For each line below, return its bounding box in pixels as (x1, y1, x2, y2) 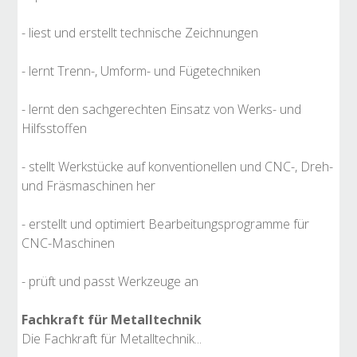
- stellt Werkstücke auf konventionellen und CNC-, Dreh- (22, 158, 333, 175)
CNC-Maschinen (22, 234, 115, 252)
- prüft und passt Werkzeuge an (22, 273, 198, 290)
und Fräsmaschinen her (22, 177, 155, 194)
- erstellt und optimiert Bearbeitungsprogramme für (22, 215, 309, 233)
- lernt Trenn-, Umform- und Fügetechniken (22, 62, 261, 80)
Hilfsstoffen (22, 120, 87, 137)
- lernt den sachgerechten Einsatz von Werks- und (22, 100, 301, 118)
